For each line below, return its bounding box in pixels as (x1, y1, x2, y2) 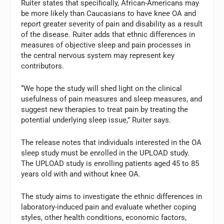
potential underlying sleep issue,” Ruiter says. (21, 115, 171, 124)
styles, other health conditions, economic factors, (21, 212, 187, 222)
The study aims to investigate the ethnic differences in (21, 191, 202, 201)
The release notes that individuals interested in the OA (21, 137, 202, 147)
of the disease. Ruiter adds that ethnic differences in (21, 29, 195, 39)
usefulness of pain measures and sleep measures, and (21, 94, 202, 103)
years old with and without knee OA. (21, 169, 141, 178)
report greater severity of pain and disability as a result (21, 19, 203, 28)
